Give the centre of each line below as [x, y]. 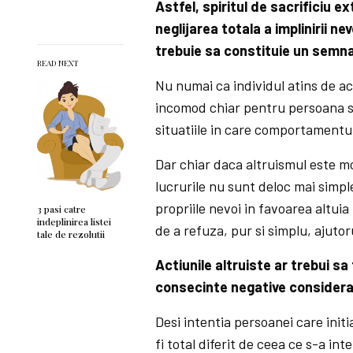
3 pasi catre [61, 208]
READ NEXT [58, 63]
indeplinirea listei [74, 221]
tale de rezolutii [71, 234]
